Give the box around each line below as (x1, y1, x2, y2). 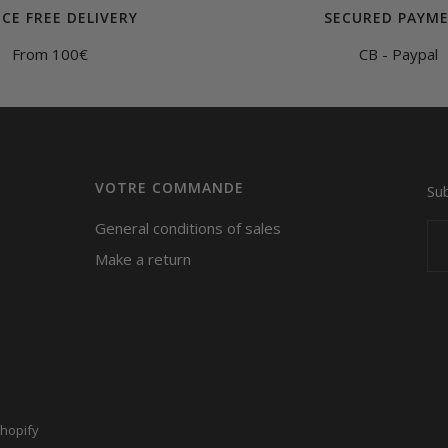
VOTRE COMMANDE (94, 177, 244, 197)
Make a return (94, 248, 191, 269)
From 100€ (12, 43, 88, 64)
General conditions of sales (94, 217, 281, 238)
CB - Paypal (358, 43, 438, 64)
